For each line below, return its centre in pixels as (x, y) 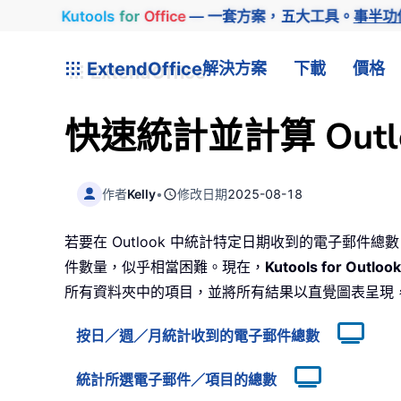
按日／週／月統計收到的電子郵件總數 (198, 336)
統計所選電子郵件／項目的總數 (176, 380)
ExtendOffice (142, 68)
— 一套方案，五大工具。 (269, 16)
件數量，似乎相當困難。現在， (165, 267)
